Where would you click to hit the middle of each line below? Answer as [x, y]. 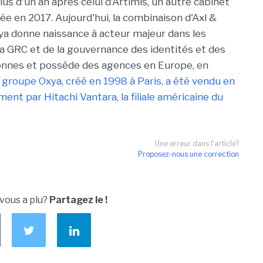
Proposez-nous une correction [188, 154]
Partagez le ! [78, 200]
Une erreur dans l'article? [197, 144]
